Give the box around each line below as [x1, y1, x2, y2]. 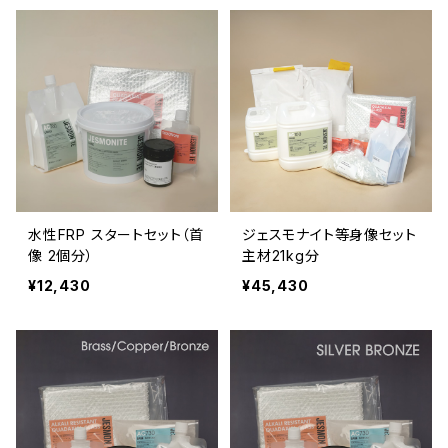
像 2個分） [28, 247, 94, 264]
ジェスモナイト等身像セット [242, 226, 417, 243]
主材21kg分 [242, 247, 320, 264]
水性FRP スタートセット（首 [28, 226, 204, 243]
